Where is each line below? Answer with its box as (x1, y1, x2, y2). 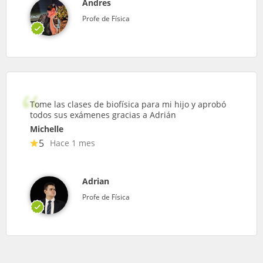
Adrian (82, 176, 109, 187)
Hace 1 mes (50, 137, 95, 149)
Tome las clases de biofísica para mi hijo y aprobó (30, 99, 226, 110)
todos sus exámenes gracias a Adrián (30, 109, 176, 120)
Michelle (30, 123, 63, 134)
